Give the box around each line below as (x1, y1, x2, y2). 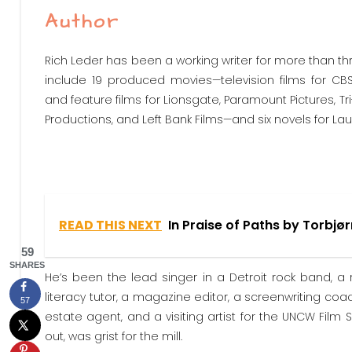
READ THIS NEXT (59, 216, 162, 234)
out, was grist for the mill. (45, 328, 182, 344)
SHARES (9, 260, 45, 269)
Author (45, 9, 120, 35)
